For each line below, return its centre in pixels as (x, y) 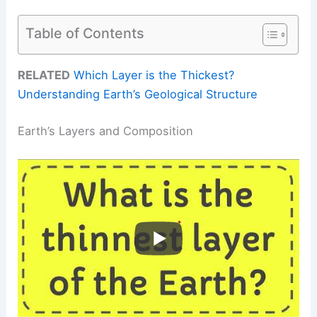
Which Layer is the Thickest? (154, 75)
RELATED (44, 75)
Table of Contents (85, 33)
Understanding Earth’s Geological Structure (138, 94)
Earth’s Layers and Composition (106, 131)
